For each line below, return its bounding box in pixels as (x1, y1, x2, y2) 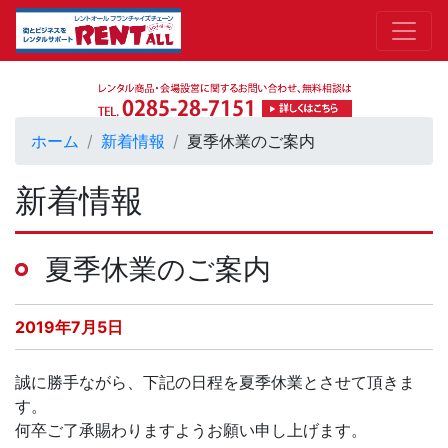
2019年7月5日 (15, 317, 123, 337)
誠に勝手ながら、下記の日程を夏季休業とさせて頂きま (15, 372, 415, 392)
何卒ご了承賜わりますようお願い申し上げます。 (15, 420, 367, 440)
